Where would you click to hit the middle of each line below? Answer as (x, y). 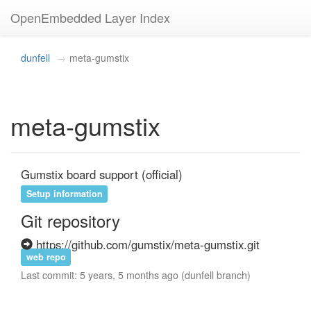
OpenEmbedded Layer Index (90, 17)
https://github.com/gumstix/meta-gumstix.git (148, 244)
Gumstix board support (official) (102, 174)
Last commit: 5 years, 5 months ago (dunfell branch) (136, 275)
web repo (46, 257)
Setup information (64, 194)
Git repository (70, 220)
